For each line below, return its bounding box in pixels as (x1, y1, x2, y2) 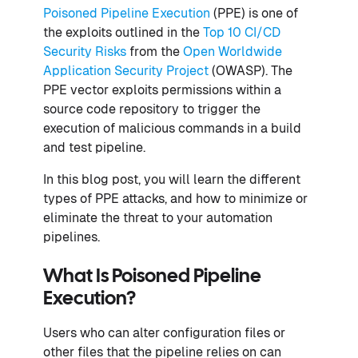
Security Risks (43, 44, 126, 59)
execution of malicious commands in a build (43, 121, 301, 136)
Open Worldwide (183, 44, 282, 59)
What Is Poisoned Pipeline (43, 268, 261, 286)
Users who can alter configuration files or (43, 325, 285, 340)
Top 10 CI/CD (203, 25, 280, 40)
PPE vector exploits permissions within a (43, 82, 281, 97)
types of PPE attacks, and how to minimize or (43, 191, 308, 206)
